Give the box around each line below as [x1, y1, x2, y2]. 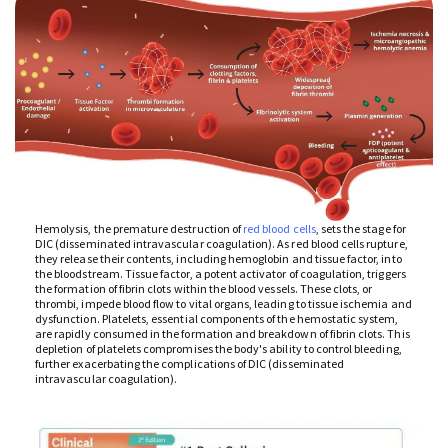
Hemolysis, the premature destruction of [35, 221, 244, 237]
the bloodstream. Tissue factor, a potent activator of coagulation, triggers [35, 266, 406, 282]
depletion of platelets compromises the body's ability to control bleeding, [35, 341, 402, 357]
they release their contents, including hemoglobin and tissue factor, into [35, 251, 402, 267]
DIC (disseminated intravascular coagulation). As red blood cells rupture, [35, 236, 408, 252]
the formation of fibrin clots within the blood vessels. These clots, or [35, 281, 373, 297]
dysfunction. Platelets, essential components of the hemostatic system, [35, 311, 399, 327]
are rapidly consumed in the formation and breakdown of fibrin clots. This [35, 326, 410, 342]
